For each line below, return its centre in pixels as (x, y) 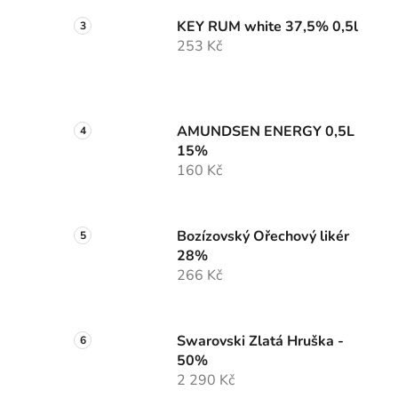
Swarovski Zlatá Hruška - (260, 342)
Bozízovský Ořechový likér (263, 237)
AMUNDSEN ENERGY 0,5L (266, 132)
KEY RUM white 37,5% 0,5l (267, 27)
